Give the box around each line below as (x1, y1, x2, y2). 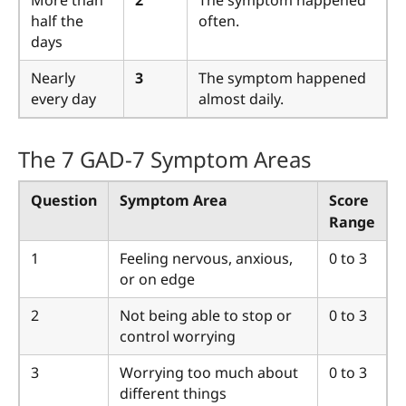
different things (120, 382, 227, 403)
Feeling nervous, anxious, (120, 247, 293, 268)
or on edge (120, 268, 195, 289)
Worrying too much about (120, 362, 298, 382)
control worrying (120, 325, 236, 346)
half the (31, 11, 83, 32)
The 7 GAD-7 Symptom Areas (18, 143, 312, 174)
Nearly (31, 68, 75, 89)
